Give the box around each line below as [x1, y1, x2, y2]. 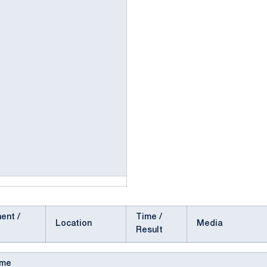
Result [136, 226, 163, 234]
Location [55, 220, 92, 228]
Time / [136, 213, 162, 221]
